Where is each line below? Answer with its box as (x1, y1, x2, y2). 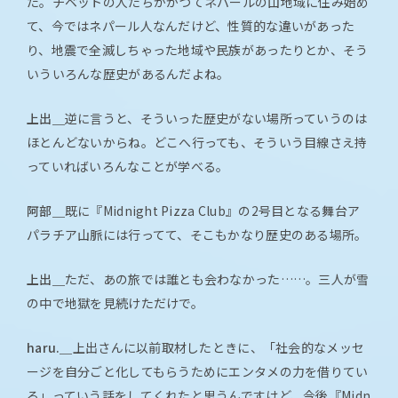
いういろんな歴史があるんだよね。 (27, 65, 230, 84)
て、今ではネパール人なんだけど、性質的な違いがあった (27, 17, 355, 36)
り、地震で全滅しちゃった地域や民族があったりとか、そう (27, 41, 369, 60)
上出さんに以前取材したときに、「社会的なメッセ (72, 338, 365, 357)
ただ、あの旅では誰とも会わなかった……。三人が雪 (64, 270, 370, 289)
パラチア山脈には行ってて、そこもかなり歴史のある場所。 (27, 226, 368, 244)
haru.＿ (27, 338, 73, 357)
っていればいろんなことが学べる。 (27, 157, 229, 176)
